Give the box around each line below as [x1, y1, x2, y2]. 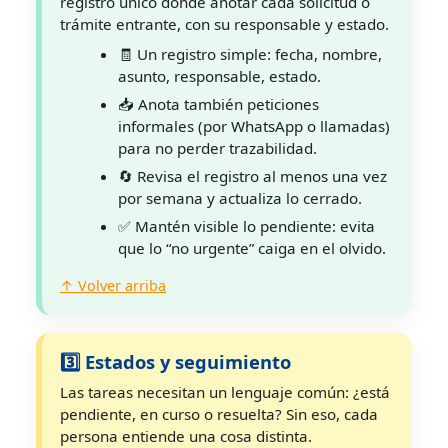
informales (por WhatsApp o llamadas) [118, 116, 390, 136]
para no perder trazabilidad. [118, 138, 317, 158]
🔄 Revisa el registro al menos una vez [118, 166, 387, 186]
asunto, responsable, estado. [118, 66, 321, 86]
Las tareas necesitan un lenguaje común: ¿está [60, 382, 390, 402]
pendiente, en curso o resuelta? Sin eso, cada [60, 404, 378, 424]
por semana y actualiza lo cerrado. [118, 188, 362, 208]
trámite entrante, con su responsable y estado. [60, 14, 389, 34]
